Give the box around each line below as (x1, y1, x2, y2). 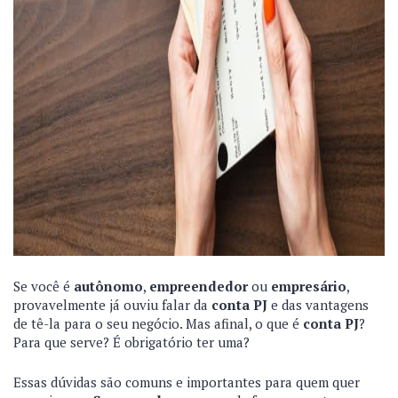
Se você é (13, 277, 74, 295)
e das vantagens (267, 296, 369, 314)
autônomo (74, 277, 143, 295)
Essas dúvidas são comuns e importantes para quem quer (13, 373, 360, 391)
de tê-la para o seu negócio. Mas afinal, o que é (13, 314, 303, 332)
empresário (271, 277, 346, 295)
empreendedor (149, 277, 248, 295)
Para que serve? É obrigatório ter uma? (13, 333, 253, 351)
